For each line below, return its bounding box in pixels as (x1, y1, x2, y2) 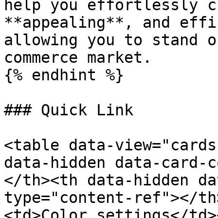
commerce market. (4, 49, 152, 66)
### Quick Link (4, 101, 133, 119)
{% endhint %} (4, 66, 124, 84)
